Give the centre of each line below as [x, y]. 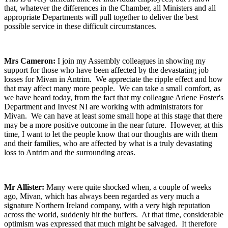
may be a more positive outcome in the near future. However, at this [113, 125]
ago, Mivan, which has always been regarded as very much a [102, 196]
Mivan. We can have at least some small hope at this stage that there [113, 116]
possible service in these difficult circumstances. [80, 26]
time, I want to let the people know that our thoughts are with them [111, 134]
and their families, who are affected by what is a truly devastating [108, 144]
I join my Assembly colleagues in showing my [132, 61]
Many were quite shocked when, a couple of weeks [129, 187]
